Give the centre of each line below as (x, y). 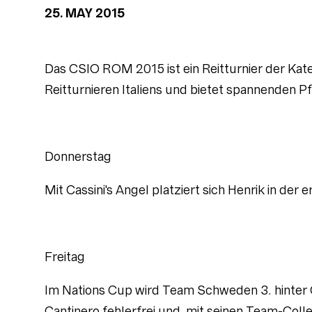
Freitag (65, 257)
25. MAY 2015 (85, 13)
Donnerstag (78, 157)
